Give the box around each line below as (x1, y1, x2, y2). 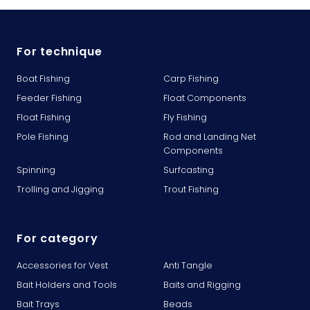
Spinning (17, 163, 55, 176)
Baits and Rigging (163, 278, 241, 291)
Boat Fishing (17, 72, 70, 84)
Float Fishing (17, 111, 71, 123)
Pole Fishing (17, 130, 69, 143)
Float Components (163, 91, 246, 104)
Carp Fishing (163, 72, 219, 84)
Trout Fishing (163, 183, 219, 195)
